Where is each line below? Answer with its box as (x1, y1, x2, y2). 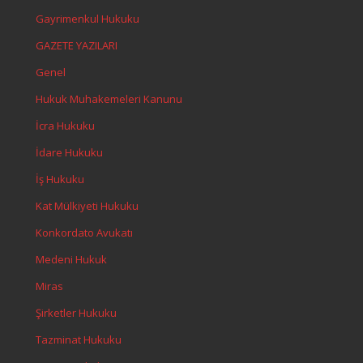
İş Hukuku (36, 172, 84, 186)
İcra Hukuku (36, 118, 95, 133)
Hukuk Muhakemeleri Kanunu (36, 92, 182, 106)
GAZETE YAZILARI (36, 38, 117, 53)
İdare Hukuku (36, 145, 103, 160)
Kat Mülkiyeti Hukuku (36, 199, 139, 213)
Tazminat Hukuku (36, 332, 122, 347)
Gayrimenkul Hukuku (36, 11, 139, 26)
